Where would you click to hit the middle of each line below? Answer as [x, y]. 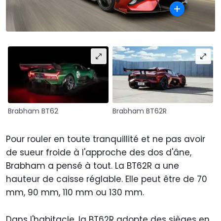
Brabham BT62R [140, 111]
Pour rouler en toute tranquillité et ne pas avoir [106, 139]
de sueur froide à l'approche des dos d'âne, [99, 152]
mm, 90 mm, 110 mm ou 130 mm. [76, 192]
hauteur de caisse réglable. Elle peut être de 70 [107, 179]
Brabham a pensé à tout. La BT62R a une [92, 166]
